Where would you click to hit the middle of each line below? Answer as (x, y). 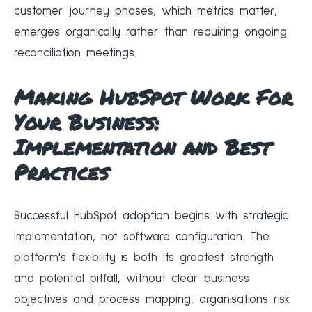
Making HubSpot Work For (153, 97)
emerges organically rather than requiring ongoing (150, 33)
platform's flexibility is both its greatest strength (144, 258)
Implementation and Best (142, 148)
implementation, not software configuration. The (142, 237)
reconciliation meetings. (75, 54)
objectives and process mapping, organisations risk (152, 300)
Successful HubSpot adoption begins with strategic (151, 217)
